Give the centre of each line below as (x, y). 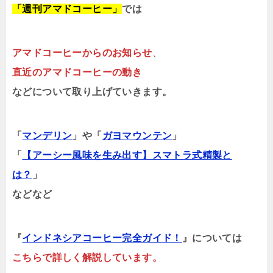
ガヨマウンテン (137, 136)
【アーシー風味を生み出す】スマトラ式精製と (127, 155)
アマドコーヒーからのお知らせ (82, 53)
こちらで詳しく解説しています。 (87, 258)
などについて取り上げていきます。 (92, 92)
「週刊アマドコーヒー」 (67, 9)
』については (212, 238)
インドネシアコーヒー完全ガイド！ (102, 238)
